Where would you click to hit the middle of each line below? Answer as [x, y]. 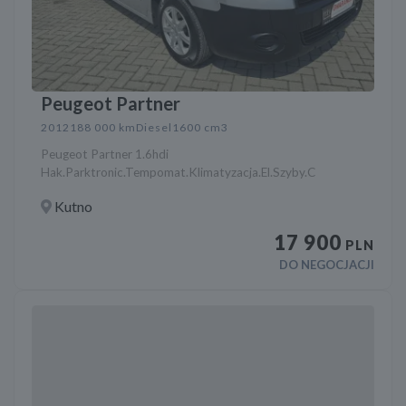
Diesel [155, 128]
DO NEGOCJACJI [326, 265]
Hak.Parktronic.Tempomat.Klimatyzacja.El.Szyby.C [179, 173]
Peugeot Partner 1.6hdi [105, 155]
